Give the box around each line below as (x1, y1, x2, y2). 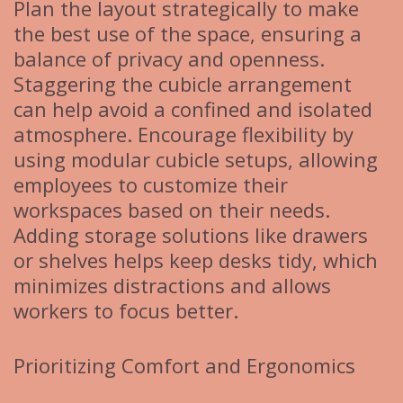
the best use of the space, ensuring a (13, 20, 362, 48)
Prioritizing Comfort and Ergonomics (13, 352, 355, 380)
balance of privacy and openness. (13, 45, 325, 73)
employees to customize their (13, 171, 288, 199)
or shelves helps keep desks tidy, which (13, 246, 378, 274)
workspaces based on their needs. (13, 196, 330, 224)
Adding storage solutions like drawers (13, 221, 368, 249)
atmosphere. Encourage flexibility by (13, 121, 354, 148)
